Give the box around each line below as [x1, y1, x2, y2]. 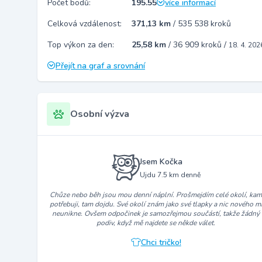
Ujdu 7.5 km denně [139, 170, 201, 180]
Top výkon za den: [47, 39, 114, 50]
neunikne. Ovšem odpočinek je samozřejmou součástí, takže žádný [52, 209, 260, 219]
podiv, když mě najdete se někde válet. [96, 218, 216, 228]
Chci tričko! [140, 237, 181, 249]
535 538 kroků [178, 18, 231, 29]
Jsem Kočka [139, 156, 182, 167]
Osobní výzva [70, 108, 129, 120]
